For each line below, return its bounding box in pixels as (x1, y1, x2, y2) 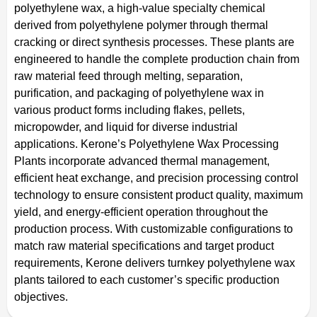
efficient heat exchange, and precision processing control (14, 171, 299, 184)
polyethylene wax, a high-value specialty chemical (14, 1, 265, 14)
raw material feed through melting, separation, (14, 69, 243, 82)
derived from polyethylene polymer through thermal (14, 18, 268, 31)
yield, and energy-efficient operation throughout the (14, 205, 268, 218)
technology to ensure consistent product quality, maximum (14, 188, 303, 201)
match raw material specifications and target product (14, 239, 274, 252)
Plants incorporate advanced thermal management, (14, 154, 270, 167)
